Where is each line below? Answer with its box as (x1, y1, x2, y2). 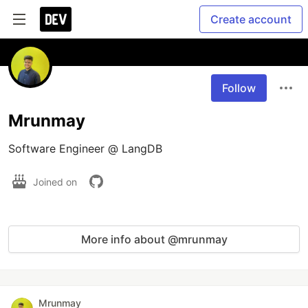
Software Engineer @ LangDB (8, 142, 162, 155)
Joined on (33, 175, 80, 188)
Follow (222, 81, 256, 95)
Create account (210, 12, 291, 26)
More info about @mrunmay (80, 232, 228, 246)
